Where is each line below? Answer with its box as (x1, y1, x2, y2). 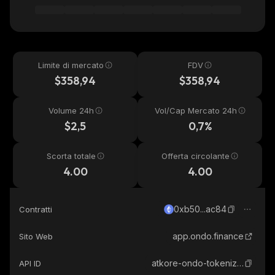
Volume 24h (48, 106, 94, 115)
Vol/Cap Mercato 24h (154, 106, 237, 115)
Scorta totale (46, 151, 96, 161)
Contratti (19, 204, 52, 214)
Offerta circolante (161, 151, 230, 161)
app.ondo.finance (172, 231, 244, 241)
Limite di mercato (38, 60, 104, 70)
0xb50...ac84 (174, 204, 227, 214)
